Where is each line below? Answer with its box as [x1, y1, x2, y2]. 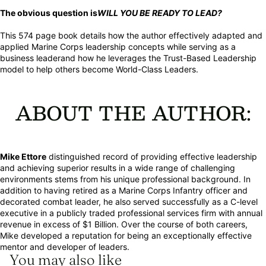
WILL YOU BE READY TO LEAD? [97, 8, 222, 18]
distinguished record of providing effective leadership [46, 151, 257, 161]
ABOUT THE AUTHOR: [15, 97, 251, 129]
